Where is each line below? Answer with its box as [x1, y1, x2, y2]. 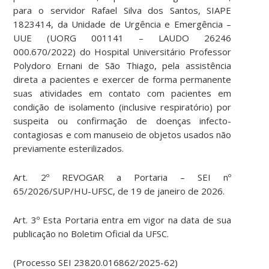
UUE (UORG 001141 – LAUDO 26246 [13, 32, 232, 44]
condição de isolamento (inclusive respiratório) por [13, 101, 232, 113]
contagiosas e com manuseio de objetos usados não [13, 128, 232, 141]
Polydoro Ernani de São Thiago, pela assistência [13, 59, 232, 72]
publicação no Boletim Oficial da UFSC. [13, 228, 169, 240]
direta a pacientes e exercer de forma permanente [13, 73, 232, 86]
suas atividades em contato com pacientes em [13, 87, 232, 100]
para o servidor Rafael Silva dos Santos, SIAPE [13, 4, 232, 17]
